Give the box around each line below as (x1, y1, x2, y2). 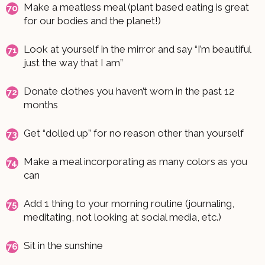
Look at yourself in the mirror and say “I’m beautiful (24, 43, 251, 55)
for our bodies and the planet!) (24, 14, 161, 27)
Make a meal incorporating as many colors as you (24, 155, 247, 167)
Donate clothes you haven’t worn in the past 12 (24, 85, 234, 97)
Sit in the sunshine (24, 239, 103, 251)
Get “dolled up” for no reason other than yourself (24, 127, 244, 139)
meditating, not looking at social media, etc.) (24, 211, 221, 223)
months (24, 98, 58, 111)
